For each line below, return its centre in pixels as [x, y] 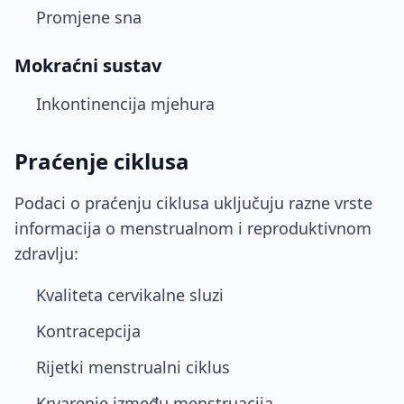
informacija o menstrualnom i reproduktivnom [193, 228]
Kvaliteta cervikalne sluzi [130, 295]
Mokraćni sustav [88, 65]
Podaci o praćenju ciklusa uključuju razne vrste [193, 203]
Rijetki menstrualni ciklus [133, 367]
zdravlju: [46, 253]
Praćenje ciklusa [102, 161]
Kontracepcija [88, 331]
